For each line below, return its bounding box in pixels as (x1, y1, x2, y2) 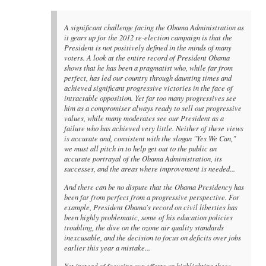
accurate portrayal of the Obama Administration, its (64, 154, 223, 164)
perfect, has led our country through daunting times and (64, 73, 232, 83)
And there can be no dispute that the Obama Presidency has (64, 182, 245, 192)
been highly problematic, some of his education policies (64, 213, 233, 223)
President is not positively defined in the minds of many (64, 43, 232, 53)
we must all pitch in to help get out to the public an (64, 144, 217, 154)
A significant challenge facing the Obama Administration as (64, 23, 245, 33)
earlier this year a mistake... (64, 243, 151, 253)
